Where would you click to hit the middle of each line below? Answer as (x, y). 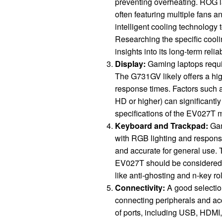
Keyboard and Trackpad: (162, 125)
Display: (130, 63)
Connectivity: (140, 187)
